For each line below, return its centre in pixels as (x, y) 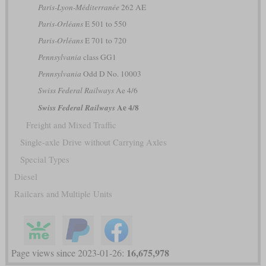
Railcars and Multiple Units (63, 194)
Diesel (26, 176)
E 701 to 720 (104, 40)
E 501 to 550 (104, 23)
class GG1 (99, 57)
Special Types (45, 159)
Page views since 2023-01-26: (69, 252)
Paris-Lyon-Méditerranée (78, 7)
